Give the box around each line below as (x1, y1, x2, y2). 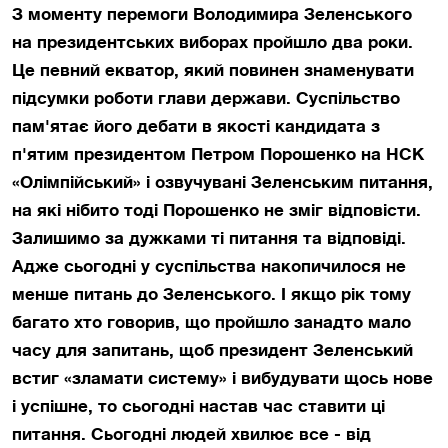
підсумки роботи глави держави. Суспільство (12, 88, 400, 108)
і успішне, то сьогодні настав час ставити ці (12, 396, 385, 416)
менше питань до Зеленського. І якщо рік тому (12, 284, 411, 304)
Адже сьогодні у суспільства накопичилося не (12, 256, 406, 276)
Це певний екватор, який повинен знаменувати (12, 60, 414, 80)
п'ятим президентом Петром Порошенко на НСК (12, 144, 424, 164)
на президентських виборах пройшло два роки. (12, 32, 413, 52)
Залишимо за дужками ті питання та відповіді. (12, 228, 406, 248)
